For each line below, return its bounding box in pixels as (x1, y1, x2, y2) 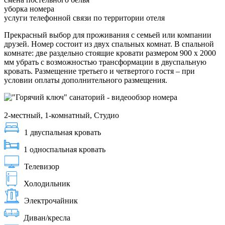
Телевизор (24, 162, 59, 171)
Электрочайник (24, 196, 78, 205)
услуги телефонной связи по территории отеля (4, 14, 165, 23)
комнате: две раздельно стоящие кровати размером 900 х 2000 (4, 49, 216, 58)
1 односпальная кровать (24, 145, 105, 154)
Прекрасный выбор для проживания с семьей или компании (4, 31, 211, 40)
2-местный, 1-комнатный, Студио (4, 111, 119, 120)
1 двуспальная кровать (24, 128, 101, 137)
